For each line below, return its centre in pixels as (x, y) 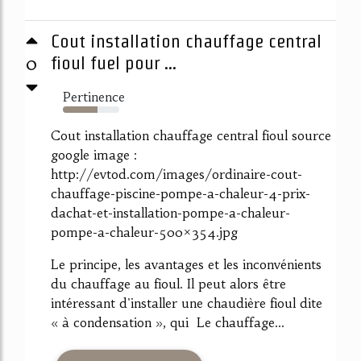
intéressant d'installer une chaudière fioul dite (187, 303)
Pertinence (94, 96)
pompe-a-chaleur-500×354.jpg (144, 232)
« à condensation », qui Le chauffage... (168, 322)
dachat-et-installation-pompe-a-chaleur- (170, 212)
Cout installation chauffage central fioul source (191, 135)
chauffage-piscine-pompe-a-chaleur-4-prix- (180, 193)
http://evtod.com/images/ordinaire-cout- (176, 174)
